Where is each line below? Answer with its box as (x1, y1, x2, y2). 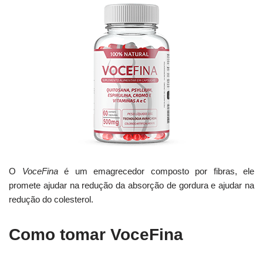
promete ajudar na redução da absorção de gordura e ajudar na (9, 180, 254, 191)
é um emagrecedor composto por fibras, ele (58, 166, 254, 177)
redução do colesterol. (9, 194, 93, 205)
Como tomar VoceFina (9, 225, 183, 244)
